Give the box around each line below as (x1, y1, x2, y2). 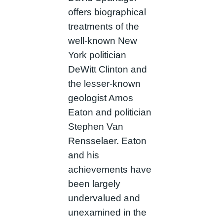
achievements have (68, 164, 151, 175)
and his (68, 150, 99, 161)
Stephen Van (68, 121, 123, 132)
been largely (68, 179, 120, 189)
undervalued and (68, 193, 140, 204)
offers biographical (68, 7, 146, 18)
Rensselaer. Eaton (68, 136, 147, 147)
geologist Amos (68, 93, 133, 104)
